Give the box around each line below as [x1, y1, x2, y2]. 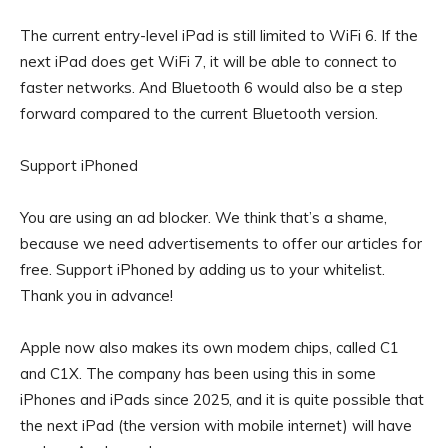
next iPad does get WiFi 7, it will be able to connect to [20, 52, 397, 72]
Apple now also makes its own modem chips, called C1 [20, 338, 399, 358]
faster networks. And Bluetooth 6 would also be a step [20, 78, 403, 98]
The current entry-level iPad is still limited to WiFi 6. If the [20, 26, 418, 46]
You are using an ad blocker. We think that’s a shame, [20, 208, 387, 228]
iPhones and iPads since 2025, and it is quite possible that [20, 390, 424, 410]
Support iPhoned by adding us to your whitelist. [52, 260, 385, 280]
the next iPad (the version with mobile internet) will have [20, 416, 412, 436]
